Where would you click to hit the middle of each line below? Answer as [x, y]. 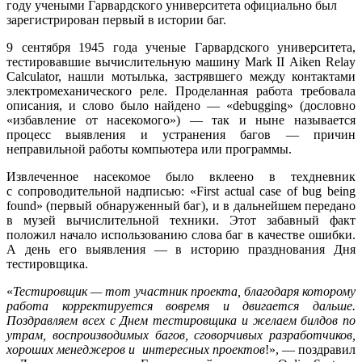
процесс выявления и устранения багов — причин [181, 135]
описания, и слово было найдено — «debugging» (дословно [181, 106]
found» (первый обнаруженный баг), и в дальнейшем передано [181, 206]
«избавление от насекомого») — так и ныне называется [181, 120]
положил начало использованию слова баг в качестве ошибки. [181, 235]
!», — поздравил [310, 350]
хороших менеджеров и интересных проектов [136, 350]
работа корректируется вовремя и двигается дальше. [181, 306]
